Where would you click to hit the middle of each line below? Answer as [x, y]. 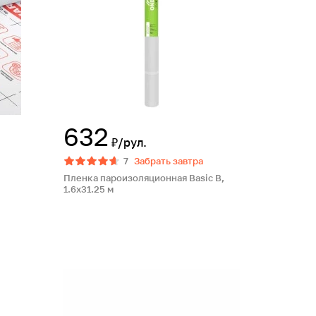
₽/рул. [129, 142]
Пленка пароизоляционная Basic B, [144, 178]
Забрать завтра [169, 161]
